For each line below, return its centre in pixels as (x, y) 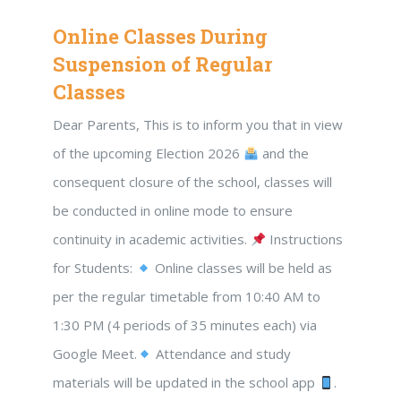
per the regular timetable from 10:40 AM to (187, 296)
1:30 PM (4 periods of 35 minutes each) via (185, 325)
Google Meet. (95, 354)
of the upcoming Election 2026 (148, 153)
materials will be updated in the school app (186, 382)
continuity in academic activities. (152, 239)
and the (284, 153)
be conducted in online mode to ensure (173, 210)
